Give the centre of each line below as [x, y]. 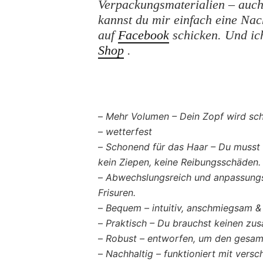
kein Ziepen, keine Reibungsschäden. [179, 162]
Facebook [144, 35]
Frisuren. [117, 192]
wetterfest [129, 131]
